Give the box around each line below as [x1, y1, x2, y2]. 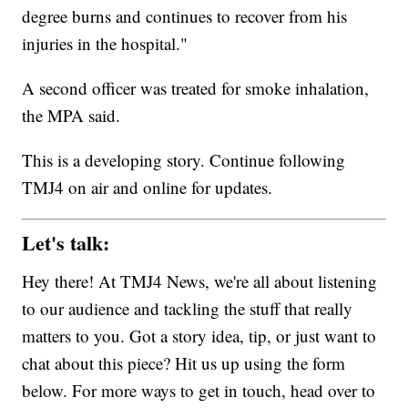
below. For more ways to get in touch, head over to [22, 378, 376, 402]
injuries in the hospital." [22, 32, 189, 56]
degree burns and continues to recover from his [22, 5, 348, 28]
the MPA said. [22, 104, 121, 127]
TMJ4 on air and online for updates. [22, 176, 273, 199]
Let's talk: [22, 227, 110, 258]
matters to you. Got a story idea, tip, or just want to [22, 323, 377, 347]
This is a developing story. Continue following [22, 148, 346, 172]
